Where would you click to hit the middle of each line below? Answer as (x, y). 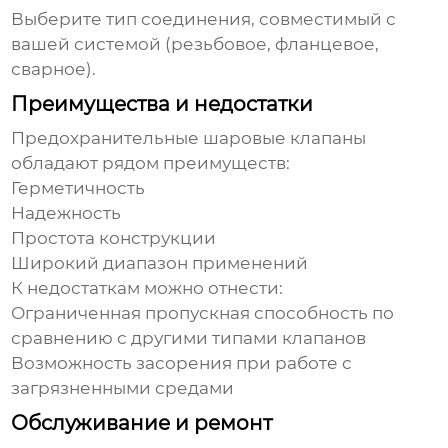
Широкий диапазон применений (160, 263)
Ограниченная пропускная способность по (203, 313)
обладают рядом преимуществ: (151, 163)
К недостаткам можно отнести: (147, 288)
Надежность (66, 213)
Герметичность (78, 188)
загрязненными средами (123, 388)
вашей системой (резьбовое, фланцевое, (195, 44)
